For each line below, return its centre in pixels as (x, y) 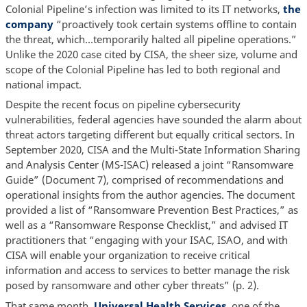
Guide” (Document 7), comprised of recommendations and (144, 180)
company (29, 24)
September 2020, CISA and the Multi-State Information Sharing (152, 150)
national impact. (43, 84)
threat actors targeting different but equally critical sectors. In (150, 135)
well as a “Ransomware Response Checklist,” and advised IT (146, 225)
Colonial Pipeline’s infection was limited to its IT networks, (144, 9)
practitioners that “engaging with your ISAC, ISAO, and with (146, 240)
